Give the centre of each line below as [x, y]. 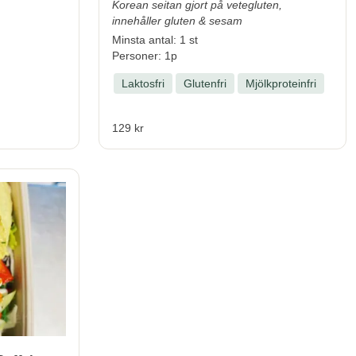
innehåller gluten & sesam [177, 20]
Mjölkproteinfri [281, 83]
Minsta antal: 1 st [155, 39]
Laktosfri [143, 83]
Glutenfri [205, 83]
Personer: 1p [145, 55]
